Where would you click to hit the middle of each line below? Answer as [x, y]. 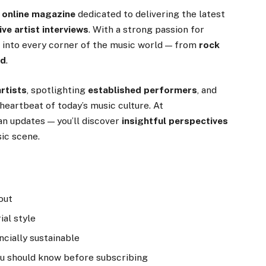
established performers [143, 90]
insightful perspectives [175, 121]
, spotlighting [58, 90]
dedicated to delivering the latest [151, 14]
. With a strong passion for [147, 30]
